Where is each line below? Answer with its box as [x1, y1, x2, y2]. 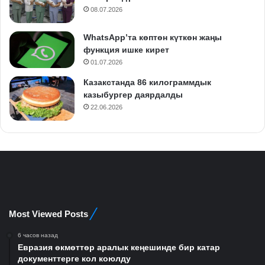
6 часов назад [18, 231, 58, 238]
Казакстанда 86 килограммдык [83, 77, 211, 87]
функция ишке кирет [83, 44, 169, 54]
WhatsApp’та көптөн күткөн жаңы [83, 32, 222, 42]
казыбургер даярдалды [83, 89, 183, 99]
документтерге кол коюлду [18, 253, 131, 263]
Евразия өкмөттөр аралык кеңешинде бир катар [18, 242, 220, 252]
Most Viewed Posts [9, 208, 88, 219]
